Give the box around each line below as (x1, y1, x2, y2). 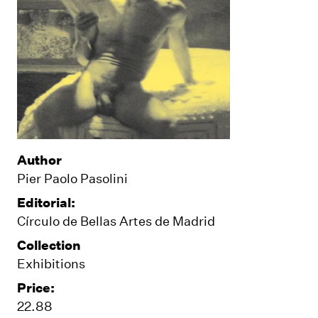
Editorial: (17, 193, 75, 211)
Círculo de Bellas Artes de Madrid (17, 212, 215, 229)
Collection (17, 236, 81, 253)
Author (17, 150, 62, 168)
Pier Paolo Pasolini (17, 169, 128, 187)
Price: (17, 278, 55, 296)
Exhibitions (17, 254, 85, 272)
